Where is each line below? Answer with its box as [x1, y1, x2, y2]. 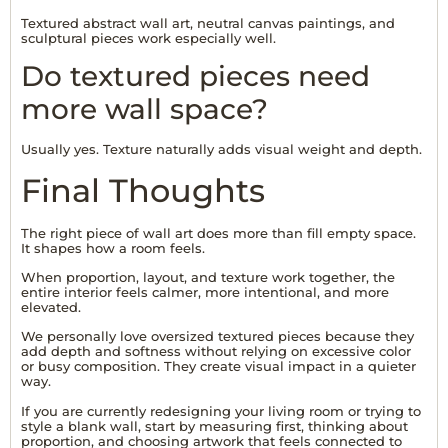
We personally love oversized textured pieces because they [21, 328, 414, 345]
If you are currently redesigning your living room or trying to [21, 402, 421, 419]
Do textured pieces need [21, 59, 370, 94]
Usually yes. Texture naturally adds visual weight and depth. [21, 141, 422, 158]
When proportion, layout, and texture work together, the [21, 269, 395, 286]
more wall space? [21, 92, 268, 127]
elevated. [21, 299, 81, 316]
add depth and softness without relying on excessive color [21, 343, 411, 360]
